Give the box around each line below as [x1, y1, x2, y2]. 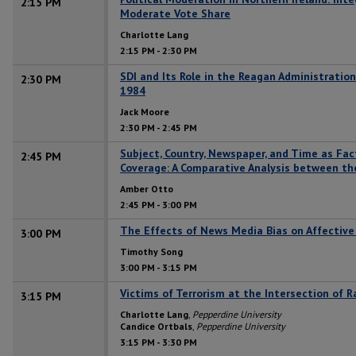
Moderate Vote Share [120, 6, 230, 21]
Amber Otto [120, 182, 173, 195]
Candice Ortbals [120, 319, 192, 332]
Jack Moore [120, 105, 169, 118]
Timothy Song [120, 245, 183, 257]
